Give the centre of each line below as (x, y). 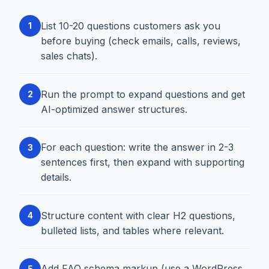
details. (56, 177)
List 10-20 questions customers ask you (131, 26)
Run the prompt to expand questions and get (143, 94)
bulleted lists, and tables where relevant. (132, 230)
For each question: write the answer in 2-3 (137, 147)
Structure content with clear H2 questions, (138, 215)
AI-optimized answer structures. (114, 109)
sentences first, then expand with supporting (143, 162)
